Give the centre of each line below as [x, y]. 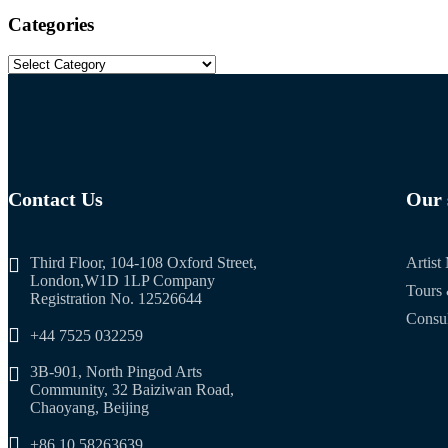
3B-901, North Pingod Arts [116, 372]
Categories [51, 25]
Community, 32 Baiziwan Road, [132, 390]
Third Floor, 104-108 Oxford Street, [143, 263]
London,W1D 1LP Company [122, 281]
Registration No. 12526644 [116, 299]
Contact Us [55, 199]
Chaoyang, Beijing [89, 408]
